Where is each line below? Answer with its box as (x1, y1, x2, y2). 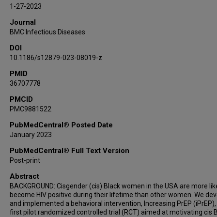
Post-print (10, 156, 40, 164)
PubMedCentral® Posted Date (10, 121, 113, 129)
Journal (10, 18, 36, 27)
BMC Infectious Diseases (10, 28, 85, 36)
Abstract (10, 172, 39, 181)
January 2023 (10, 131, 52, 139)
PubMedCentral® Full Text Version (10, 146, 129, 155)
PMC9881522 (10, 105, 51, 113)
